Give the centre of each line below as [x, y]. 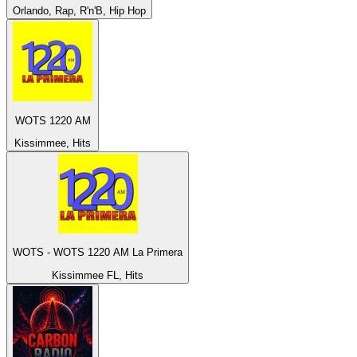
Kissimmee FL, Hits [98, 275]
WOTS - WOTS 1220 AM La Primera [98, 253]
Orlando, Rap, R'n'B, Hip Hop [79, 11]
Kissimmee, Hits [53, 143]
